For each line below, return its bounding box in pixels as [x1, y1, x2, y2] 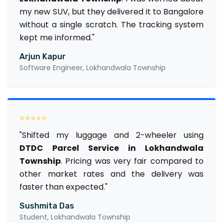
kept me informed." [19, 31, 95, 43]
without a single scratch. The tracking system [19, 18, 204, 30]
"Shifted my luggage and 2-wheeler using [19, 129, 204, 141]
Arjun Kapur [19, 51, 66, 61]
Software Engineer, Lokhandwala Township [19, 62, 166, 73]
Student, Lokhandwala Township [19, 212, 130, 222]
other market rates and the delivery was [19, 168, 204, 180]
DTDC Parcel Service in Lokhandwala [19, 142, 204, 154]
